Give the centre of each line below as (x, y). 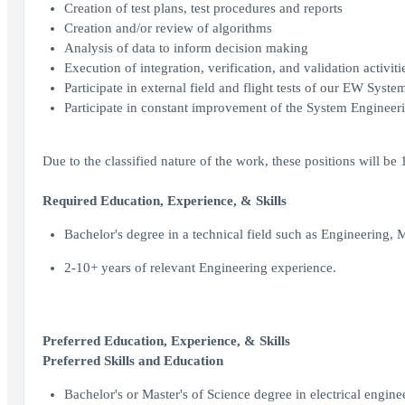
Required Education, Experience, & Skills (164, 201)
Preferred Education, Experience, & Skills (166, 341)
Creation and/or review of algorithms (168, 28)
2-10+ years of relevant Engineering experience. (200, 268)
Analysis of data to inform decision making (186, 48)
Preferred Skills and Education (132, 361)
